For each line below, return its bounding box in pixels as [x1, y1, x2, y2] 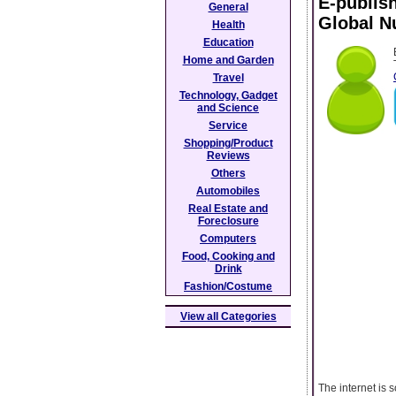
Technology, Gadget [179, 89, 278, 102]
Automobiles [196, 185, 260, 197]
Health [211, 19, 245, 31]
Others [210, 167, 246, 179]
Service [209, 119, 247, 132]
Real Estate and [188, 202, 268, 215]
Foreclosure [197, 215, 259, 227]
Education [202, 36, 254, 49]
